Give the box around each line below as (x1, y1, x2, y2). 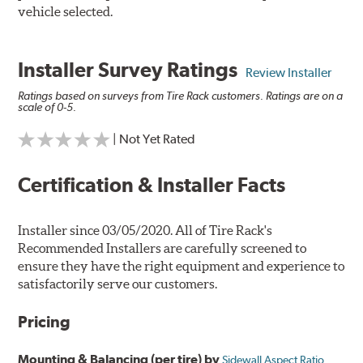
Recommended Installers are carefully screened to (18, 241, 307, 256)
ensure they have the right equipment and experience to (18, 258, 345, 274)
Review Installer (246, 65, 332, 81)
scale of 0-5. (18, 100, 77, 114)
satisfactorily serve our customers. (18, 276, 218, 292)
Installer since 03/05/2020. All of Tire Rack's (18, 223, 273, 238)
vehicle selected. (18, 4, 113, 19)
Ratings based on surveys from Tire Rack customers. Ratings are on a (18, 89, 344, 103)
